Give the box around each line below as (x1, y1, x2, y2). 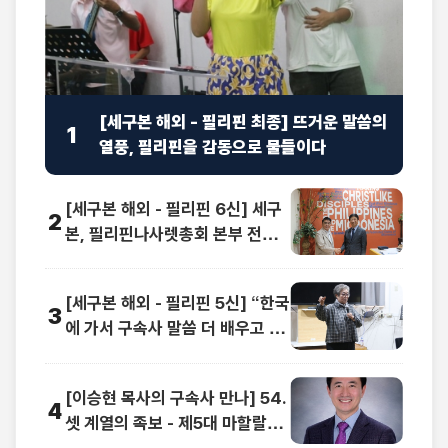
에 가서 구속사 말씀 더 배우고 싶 (65, 318, 285, 339)
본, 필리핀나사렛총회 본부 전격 (65, 223, 278, 244)
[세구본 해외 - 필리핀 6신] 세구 (65, 198, 283, 219)
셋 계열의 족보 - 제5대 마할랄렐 (65, 412, 283, 433)
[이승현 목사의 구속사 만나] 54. (65, 387, 288, 408)
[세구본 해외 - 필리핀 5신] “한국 (65, 293, 291, 314)
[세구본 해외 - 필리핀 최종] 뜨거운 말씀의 (98, 111, 387, 132)
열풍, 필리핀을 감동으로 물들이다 (98, 136, 326, 157)
